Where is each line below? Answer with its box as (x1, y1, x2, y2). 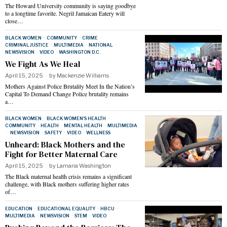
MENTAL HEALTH (64, 123, 102, 129)
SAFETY (45, 130, 62, 136)
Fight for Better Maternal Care (5, 148, 118, 160)
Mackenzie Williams (57, 72, 109, 80)
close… (5, 17, 23, 25)
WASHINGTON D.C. (59, 49, 100, 55)
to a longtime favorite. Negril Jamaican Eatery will (5, 9, 125, 18)
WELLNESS (86, 130, 110, 136)
